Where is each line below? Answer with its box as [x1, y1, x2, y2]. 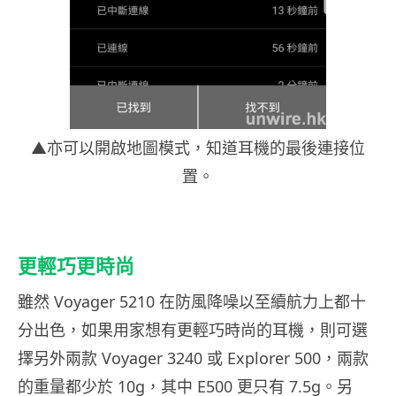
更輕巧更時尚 [18, 255, 134, 278]
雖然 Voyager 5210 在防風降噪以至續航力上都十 [18, 291, 366, 313]
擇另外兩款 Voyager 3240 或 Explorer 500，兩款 [18, 347, 369, 369]
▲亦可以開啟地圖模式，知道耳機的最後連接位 [31, 137, 365, 159]
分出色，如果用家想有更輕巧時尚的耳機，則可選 [18, 319, 368, 341]
